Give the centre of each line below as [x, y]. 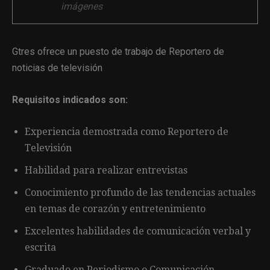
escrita [40, 247]
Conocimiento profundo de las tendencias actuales [140, 192]
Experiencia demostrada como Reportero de [127, 131]
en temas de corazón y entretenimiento [115, 209]
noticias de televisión [57, 67]
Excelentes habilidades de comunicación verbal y [138, 231]
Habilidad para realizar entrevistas [106, 170]
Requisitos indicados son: [70, 99]
